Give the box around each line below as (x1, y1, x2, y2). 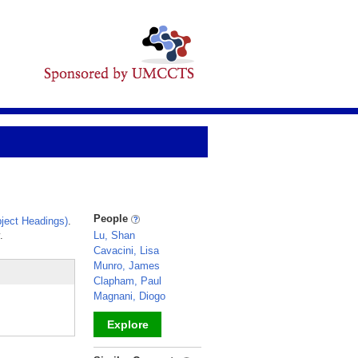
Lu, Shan (93, 229, 135, 241)
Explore (106, 318, 149, 331)
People (93, 213, 131, 225)
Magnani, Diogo (93, 290, 165, 302)
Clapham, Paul (93, 275, 161, 287)
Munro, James (93, 260, 160, 272)
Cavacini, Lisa (93, 245, 159, 257)
